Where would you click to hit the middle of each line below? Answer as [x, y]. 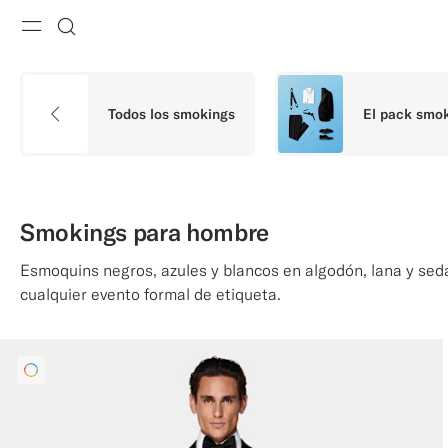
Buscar [104, 56]
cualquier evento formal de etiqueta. [150, 294]
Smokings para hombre [144, 232]
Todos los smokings [171, 114]
